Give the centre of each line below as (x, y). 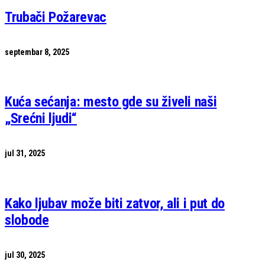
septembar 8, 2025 (37, 52)
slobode (27, 220)
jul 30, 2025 (25, 255)
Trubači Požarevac (56, 17)
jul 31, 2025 (25, 153)
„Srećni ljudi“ (41, 119)
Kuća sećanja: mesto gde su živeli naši (111, 102)
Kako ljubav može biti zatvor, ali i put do (115, 204)
